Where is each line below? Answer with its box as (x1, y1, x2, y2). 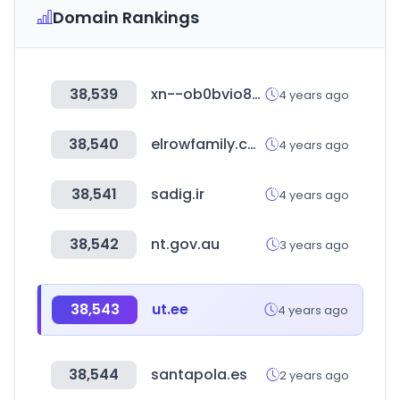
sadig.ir (151, 184, 204, 204)
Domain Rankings (53, 6, 199, 29)
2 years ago (279, 366, 349, 384)
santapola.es (151, 364, 247, 385)
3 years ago (279, 236, 349, 254)
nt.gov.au (151, 234, 220, 254)
